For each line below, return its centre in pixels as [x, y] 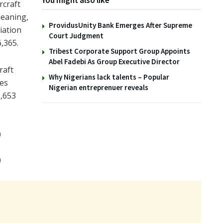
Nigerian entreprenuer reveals [99, 88]
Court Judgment [76, 36]
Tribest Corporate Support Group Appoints [119, 51]
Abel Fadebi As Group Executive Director [114, 62]
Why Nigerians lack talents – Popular [109, 77]
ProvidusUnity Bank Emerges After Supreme [120, 25]
